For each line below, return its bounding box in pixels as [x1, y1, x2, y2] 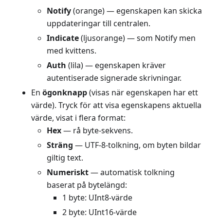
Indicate [47, 33, 79, 44]
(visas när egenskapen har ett [87, 87, 198, 98]
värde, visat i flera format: [31, 112, 126, 124]
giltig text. [47, 152, 83, 163]
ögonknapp [42, 87, 87, 98]
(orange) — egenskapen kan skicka [71, 5, 202, 17]
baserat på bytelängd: [47, 180, 127, 191]
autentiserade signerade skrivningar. [47, 73, 182, 84]
